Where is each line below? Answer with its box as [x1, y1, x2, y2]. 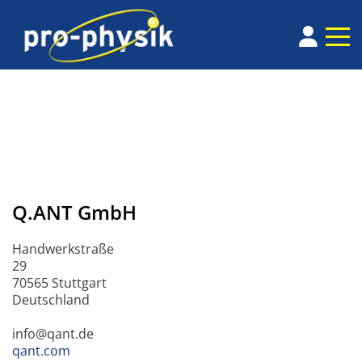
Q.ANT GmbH [12, 199, 137, 226]
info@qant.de [12, 325, 94, 343]
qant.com [12, 342, 70, 360]
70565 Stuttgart [12, 274, 107, 293]
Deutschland [12, 291, 90, 309]
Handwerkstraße [12, 240, 114, 259]
